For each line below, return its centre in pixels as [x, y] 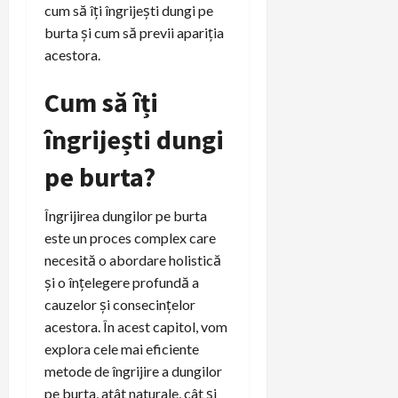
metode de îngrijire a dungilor [133, 370]
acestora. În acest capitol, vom [136, 326]
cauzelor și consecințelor [120, 304]
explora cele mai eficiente [122, 348]
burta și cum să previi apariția [134, 32]
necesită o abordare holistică [133, 259]
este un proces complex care [130, 237]
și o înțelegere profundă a [122, 282]
